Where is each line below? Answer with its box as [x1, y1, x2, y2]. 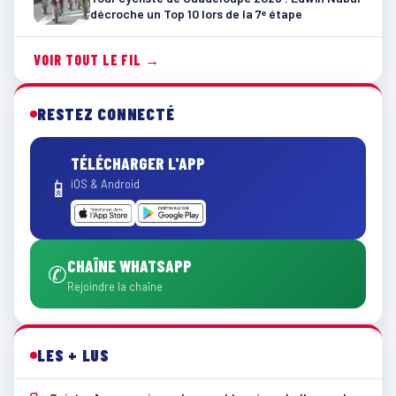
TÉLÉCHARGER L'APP [71, 153, 205, 174]
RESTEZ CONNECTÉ [37, 103, 175, 125]
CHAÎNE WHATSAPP [67, 255, 192, 277]
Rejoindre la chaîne [67, 279, 163, 294]
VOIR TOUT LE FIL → [34, 51, 161, 69]
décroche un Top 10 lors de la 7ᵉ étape [90, 6, 302, 22]
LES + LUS [37, 345, 110, 366]
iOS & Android [71, 177, 140, 192]
